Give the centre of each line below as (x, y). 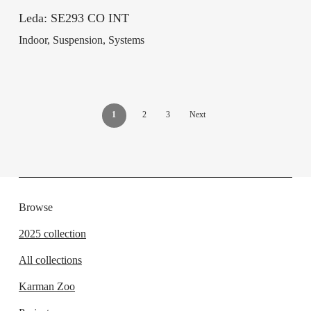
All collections (51, 260)
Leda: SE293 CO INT (74, 18)
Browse (36, 207)
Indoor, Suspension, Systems (81, 40)
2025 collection (53, 233)
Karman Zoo (47, 286)
